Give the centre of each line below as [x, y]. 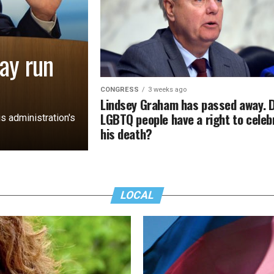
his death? [126, 134]
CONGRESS [119, 90]
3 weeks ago [167, 90]
